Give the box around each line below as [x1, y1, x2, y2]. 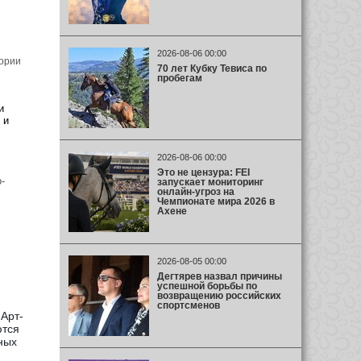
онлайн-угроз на [156, 185, 234, 197]
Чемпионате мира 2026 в [156, 195, 275, 207]
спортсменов [156, 299, 220, 311]
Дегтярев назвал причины [156, 270, 282, 282]
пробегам [156, 72, 202, 84]
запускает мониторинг [156, 176, 263, 188]
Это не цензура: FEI [156, 166, 250, 178]
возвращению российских [156, 289, 281, 301]
